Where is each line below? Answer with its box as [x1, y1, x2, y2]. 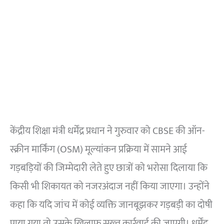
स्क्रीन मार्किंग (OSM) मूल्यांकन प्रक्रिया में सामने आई [10, 141, 187, 158]
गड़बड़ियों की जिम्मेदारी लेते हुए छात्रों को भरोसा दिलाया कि [10, 159, 207, 177]
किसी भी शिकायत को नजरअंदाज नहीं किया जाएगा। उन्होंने [10, 178, 209, 195]
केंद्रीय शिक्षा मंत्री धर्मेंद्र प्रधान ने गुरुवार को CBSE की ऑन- [10, 122, 205, 140]
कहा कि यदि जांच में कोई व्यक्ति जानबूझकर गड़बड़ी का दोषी [10, 196, 212, 214]
